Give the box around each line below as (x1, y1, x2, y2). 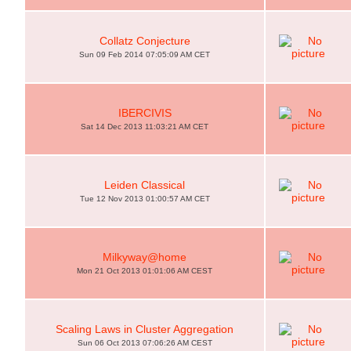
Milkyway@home (103, 251, 186, 263)
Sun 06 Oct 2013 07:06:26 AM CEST (77, 338, 212, 347)
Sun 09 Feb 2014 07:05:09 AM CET (79, 50, 210, 59)
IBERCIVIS (118, 107, 172, 119)
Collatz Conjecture (99, 34, 190, 47)
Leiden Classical (104, 179, 185, 191)
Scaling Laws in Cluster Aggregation (56, 323, 233, 335)
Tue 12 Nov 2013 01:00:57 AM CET (79, 194, 210, 203)
